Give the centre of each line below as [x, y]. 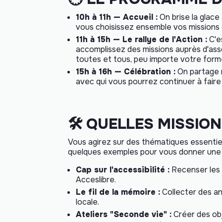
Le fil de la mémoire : [118, 192]
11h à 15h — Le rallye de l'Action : [141, 40]
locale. [87, 202]
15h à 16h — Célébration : [126, 72]
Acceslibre [95, 180]
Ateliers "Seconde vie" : [124, 215]
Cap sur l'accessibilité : [123, 170]
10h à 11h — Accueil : [117, 17]
